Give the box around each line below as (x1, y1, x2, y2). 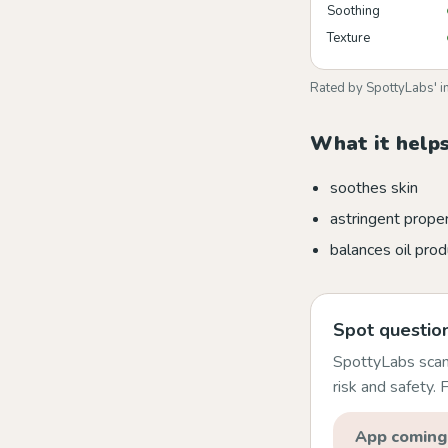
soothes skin (330, 177, 418, 199)
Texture (327, 29, 370, 47)
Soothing (327, 2, 380, 20)
